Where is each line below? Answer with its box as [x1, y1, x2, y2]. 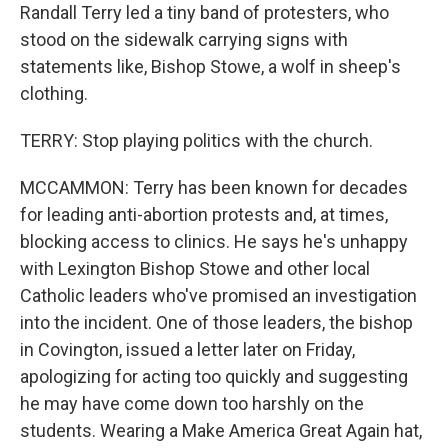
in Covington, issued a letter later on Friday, [20, 339, 355, 360]
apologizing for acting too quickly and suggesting [20, 366, 408, 387]
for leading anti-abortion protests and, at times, [20, 204, 388, 225]
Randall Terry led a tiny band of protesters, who [20, 2, 389, 23]
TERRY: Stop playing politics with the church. [20, 130, 373, 151]
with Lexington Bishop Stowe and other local [20, 258, 370, 279]
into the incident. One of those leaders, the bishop [20, 312, 413, 333]
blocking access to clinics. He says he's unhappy [20, 231, 408, 252]
